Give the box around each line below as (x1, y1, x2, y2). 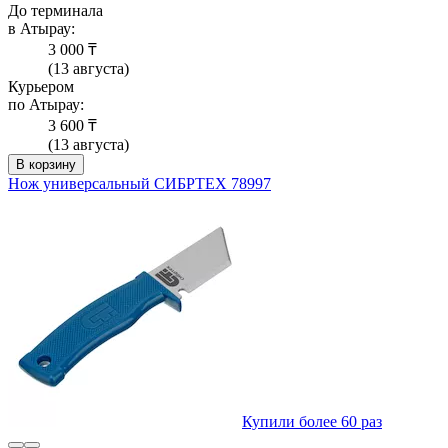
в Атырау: (8, 20, 75, 38)
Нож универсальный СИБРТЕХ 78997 (8, 175, 271, 193)
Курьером (8, 78, 74, 96)
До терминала (8, 2, 103, 20)
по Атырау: (8, 96, 84, 114)
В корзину (16, 157, 76, 173)
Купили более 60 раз (242, 413, 382, 431)
